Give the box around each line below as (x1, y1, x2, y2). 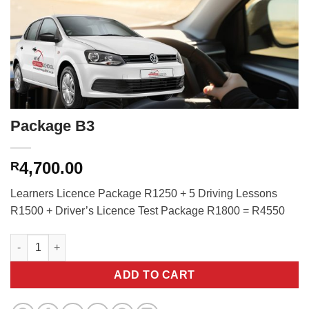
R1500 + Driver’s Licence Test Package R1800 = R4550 (10, 204, 285, 217)
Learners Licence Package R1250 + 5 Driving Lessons (10, 187, 277, 199)
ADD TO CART (114, 268, 195, 281)
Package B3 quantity (10, 235, 107, 246)
